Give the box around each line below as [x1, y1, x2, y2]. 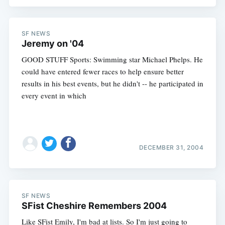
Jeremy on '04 [21, 38, 84, 49]
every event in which [21, 90, 86, 101]
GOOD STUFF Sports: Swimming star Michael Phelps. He [21, 54, 203, 65]
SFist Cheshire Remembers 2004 [21, 200, 167, 211]
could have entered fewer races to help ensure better [21, 66, 184, 77]
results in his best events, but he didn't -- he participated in [21, 78, 203, 89]
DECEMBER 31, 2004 [139, 144, 204, 152]
